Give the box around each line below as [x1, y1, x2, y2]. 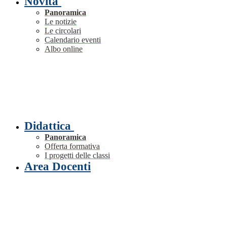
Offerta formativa [45, 142, 100, 151]
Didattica [24, 120, 71, 133]
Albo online [45, 45, 83, 54]
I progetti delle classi [45, 151, 110, 160]
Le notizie [45, 17, 77, 26]
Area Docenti [24, 160, 91, 173]
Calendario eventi [45, 35, 101, 45]
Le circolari [45, 26, 81, 35]
